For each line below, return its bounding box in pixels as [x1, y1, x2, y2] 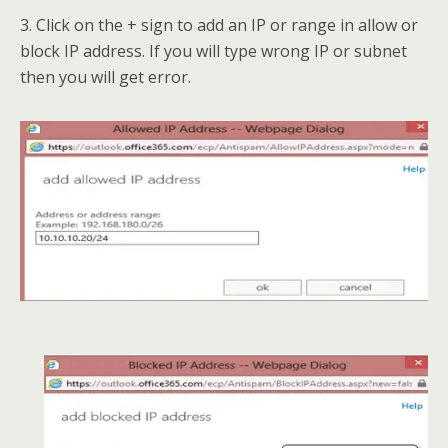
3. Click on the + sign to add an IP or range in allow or [20, 13, 418, 36]
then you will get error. [20, 65, 191, 88]
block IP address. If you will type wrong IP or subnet [20, 39, 407, 62]
